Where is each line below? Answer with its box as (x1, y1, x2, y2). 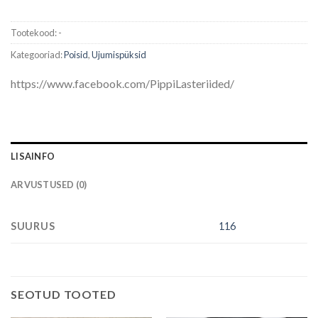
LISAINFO (11, 150, 55, 162)
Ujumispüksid (92, 48, 146, 60)
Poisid (64, 48, 88, 60)
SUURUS (11, 219, 55, 232)
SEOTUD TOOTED (11, 287, 116, 301)
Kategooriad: (11, 48, 64, 60)
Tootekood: (11, 26, 58, 38)
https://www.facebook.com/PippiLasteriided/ (11, 76, 234, 90)
